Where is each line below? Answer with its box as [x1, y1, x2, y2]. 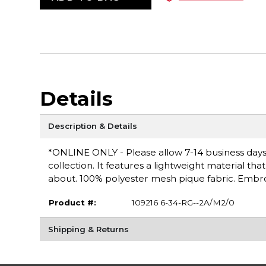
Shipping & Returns [47, 224, 129, 234]
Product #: [48, 198, 96, 208]
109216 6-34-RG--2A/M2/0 [131, 198, 235, 208]
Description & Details [47, 121, 137, 131]
